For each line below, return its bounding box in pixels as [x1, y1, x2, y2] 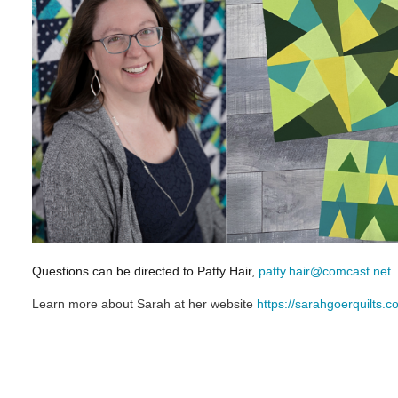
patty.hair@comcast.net [259, 263, 391, 278]
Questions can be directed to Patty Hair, [32, 263, 259, 278]
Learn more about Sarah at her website [32, 296, 257, 311]
